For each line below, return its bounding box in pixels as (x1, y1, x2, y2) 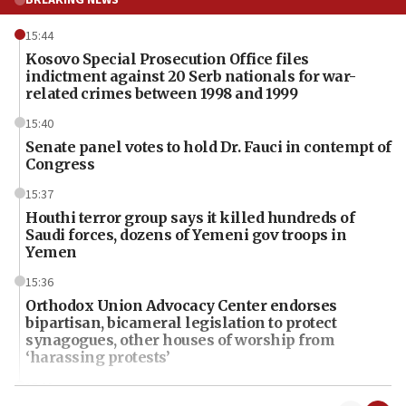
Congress (25, 154, 94, 173)
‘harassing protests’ (25, 347, 169, 366)
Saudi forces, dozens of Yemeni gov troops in (25, 225, 346, 244)
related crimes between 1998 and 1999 (25, 83, 297, 102)
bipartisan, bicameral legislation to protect (25, 313, 336, 332)
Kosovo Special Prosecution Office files (25, 49, 309, 68)
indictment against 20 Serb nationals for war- (25, 66, 356, 85)
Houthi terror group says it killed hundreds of (25, 208, 354, 227)
